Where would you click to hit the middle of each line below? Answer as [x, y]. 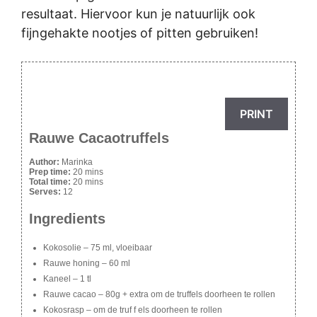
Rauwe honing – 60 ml [87, 264]
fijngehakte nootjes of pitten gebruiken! [140, 33]
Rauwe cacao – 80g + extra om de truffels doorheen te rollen [159, 295]
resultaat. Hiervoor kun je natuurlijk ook [138, 14]
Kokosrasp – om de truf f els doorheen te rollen [133, 310]
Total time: [51, 182]
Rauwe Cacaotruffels [99, 138]
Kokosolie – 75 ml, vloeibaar [98, 248]
